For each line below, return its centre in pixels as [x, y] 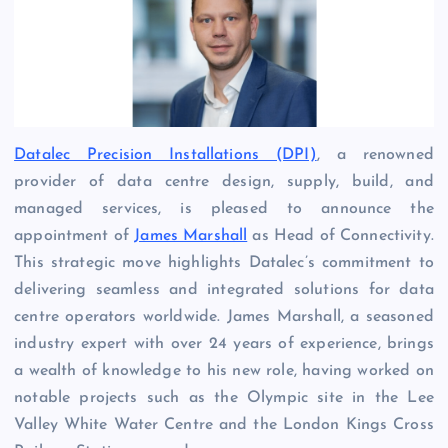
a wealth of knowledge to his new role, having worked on [224, 370]
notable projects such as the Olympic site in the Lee [224, 397]
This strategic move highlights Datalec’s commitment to [224, 262]
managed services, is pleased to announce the [224, 208]
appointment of [74, 235]
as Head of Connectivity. [340, 235]
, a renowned [375, 154]
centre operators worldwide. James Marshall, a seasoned [224, 316]
